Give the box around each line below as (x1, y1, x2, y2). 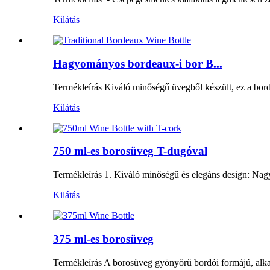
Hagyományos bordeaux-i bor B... (53, 57, 222, 70)
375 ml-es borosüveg (53, 232, 154, 245)
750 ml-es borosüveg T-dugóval (53, 145, 207, 158)
